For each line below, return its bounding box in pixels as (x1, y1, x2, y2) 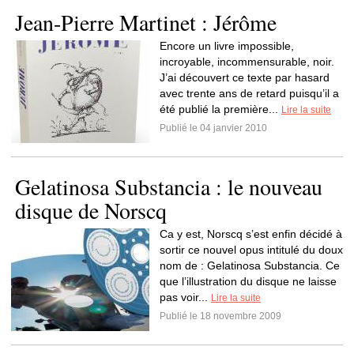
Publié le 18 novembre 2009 (160, 311, 281, 322)
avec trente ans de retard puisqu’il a (160, 87, 339, 100)
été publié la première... (160, 103, 281, 115)
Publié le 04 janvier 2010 (160, 122, 267, 134)
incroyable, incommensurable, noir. (160, 55, 334, 68)
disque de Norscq (15, 195, 167, 225)
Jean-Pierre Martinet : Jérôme (15, 7, 277, 37)
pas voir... (160, 291, 211, 303)
